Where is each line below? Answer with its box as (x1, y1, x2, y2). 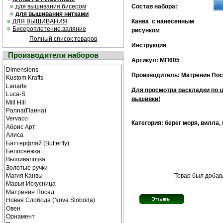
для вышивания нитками (15, 10, 89, 17)
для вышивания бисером (15, 3, 86, 10)
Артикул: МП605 (131, 57, 180, 64)
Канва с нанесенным (131, 18, 194, 25)
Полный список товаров (29, 35, 97, 42)
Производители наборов (8, 51, 99, 59)
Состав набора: (131, 3, 177, 10)
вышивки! (131, 96, 160, 103)
